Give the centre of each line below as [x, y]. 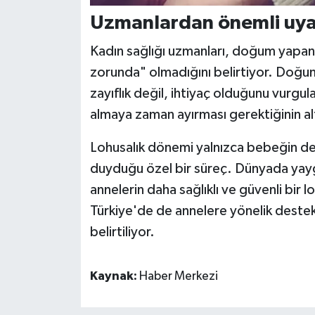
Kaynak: [114, 277]
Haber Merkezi [178, 277]
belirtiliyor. [122, 232]
